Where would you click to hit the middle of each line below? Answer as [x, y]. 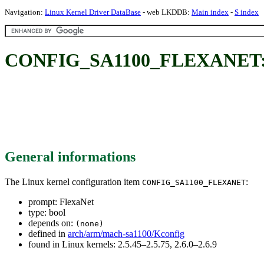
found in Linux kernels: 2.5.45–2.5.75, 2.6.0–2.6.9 [123, 244]
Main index [210, 12]
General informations [70, 156]
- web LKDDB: [166, 12]
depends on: [52, 223]
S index [247, 12]
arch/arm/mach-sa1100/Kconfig [126, 233]
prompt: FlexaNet [61, 202]
